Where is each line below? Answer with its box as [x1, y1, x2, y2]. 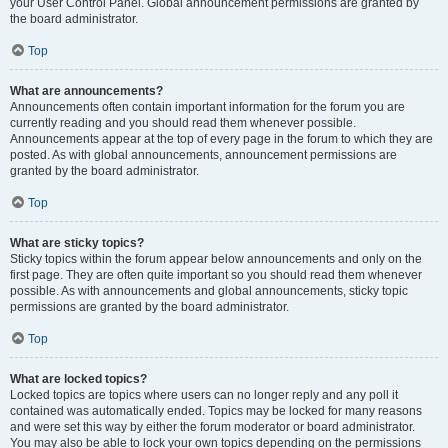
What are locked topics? [10, 372, 147, 386]
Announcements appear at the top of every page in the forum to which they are [10, 132, 433, 146]
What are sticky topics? [10, 236, 144, 250]
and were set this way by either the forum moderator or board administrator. [10, 420, 415, 434]
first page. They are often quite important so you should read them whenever [10, 268, 422, 282]
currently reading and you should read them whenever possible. [10, 116, 356, 130]
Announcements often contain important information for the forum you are [10, 100, 405, 114]
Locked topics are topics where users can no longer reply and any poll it [10, 388, 398, 402]
